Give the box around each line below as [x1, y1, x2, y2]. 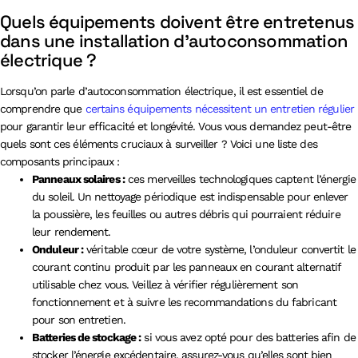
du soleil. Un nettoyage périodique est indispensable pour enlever [32, 189, 348, 203]
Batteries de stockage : [32, 330, 141, 344]
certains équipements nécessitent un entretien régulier [85, 101, 354, 115]
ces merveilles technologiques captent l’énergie [124, 172, 356, 185]
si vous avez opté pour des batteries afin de [141, 330, 356, 344]
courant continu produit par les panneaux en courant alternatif [32, 260, 341, 273]
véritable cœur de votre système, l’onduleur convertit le [83, 242, 356, 256]
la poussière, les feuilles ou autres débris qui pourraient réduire [32, 207, 340, 221]
